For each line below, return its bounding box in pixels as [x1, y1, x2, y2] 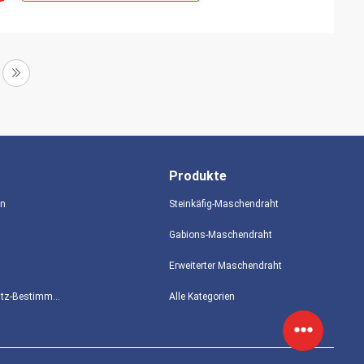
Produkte [168, 168, 227, 184]
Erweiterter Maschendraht [168, 260, 282, 271]
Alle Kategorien [168, 291, 235, 302]
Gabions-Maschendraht [168, 229, 272, 240]
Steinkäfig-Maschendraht [168, 198, 279, 210]
